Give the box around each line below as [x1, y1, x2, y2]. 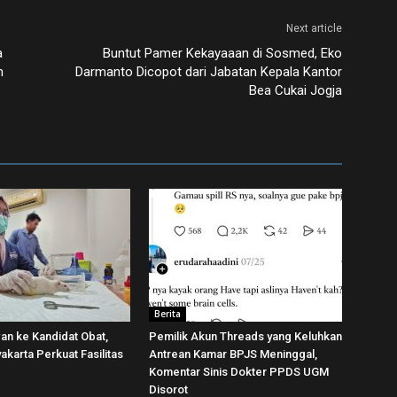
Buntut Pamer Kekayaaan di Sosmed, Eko [103, 45, 342, 61]
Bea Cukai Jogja [249, 82, 342, 98]
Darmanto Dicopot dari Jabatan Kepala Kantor [75, 64, 342, 80]
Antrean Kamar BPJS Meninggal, [149, 347, 317, 361]
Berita [154, 307, 181, 320]
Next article [286, 22, 342, 35]
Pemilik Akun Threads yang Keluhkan [149, 330, 342, 343]
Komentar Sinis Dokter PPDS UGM [149, 365, 329, 378]
